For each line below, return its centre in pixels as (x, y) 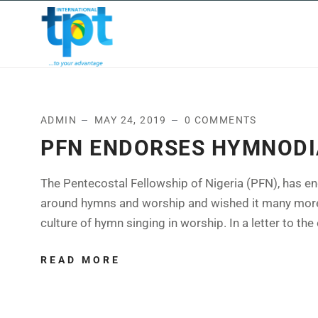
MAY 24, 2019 (131, 120)
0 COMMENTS (220, 120)
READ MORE (81, 260)
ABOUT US (224, 34)
